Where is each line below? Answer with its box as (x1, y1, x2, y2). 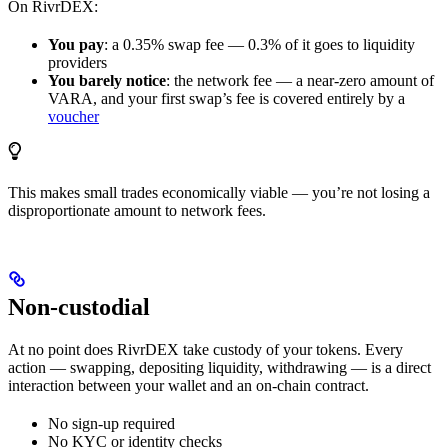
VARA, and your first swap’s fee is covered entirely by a (48, 90, 405, 108)
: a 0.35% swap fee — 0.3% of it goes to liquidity (104, 36, 415, 54)
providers (48, 54, 107, 72)
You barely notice (48, 72, 166, 90)
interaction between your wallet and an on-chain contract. (8, 377, 369, 395)
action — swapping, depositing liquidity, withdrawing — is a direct (8, 359, 431, 377)
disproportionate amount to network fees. (8, 202, 266, 220)
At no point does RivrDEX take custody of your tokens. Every (8, 341, 403, 359)
